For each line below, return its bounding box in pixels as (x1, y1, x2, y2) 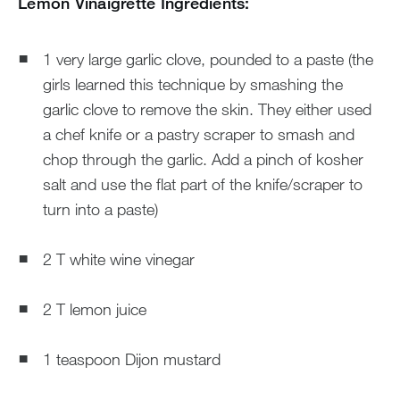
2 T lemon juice (43, 299, 146, 320)
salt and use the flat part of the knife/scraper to (43, 174, 362, 195)
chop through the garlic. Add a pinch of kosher (43, 149, 363, 170)
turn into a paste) (43, 199, 158, 220)
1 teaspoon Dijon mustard (43, 349, 221, 370)
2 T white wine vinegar (43, 249, 195, 270)
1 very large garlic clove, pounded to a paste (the (43, 49, 373, 70)
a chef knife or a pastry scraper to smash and (43, 124, 354, 145)
